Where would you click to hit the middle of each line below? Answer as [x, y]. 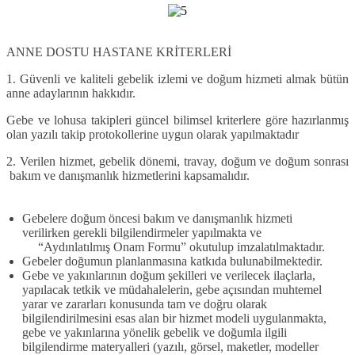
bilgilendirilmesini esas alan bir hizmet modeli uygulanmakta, [174, 318]
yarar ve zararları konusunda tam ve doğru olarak [145, 303]
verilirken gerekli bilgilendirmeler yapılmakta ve [142, 232]
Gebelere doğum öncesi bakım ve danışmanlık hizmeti [157, 218]
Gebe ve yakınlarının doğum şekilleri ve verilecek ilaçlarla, [169, 275]
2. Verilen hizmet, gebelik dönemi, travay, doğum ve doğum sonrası [177, 161]
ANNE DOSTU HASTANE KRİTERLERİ [119, 52]
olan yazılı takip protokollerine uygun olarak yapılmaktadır [153, 134]
